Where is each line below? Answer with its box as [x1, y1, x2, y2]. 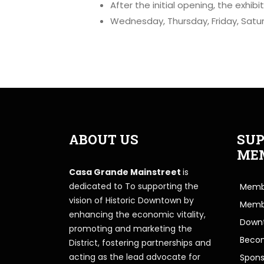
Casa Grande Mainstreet [69, 166, 183, 178]
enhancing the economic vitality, [69, 208, 206, 220]
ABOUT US [69, 130, 138, 148]
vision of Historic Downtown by [69, 194, 194, 206]
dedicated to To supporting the [69, 180, 199, 192]
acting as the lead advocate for [69, 250, 200, 263]
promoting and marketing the [69, 222, 192, 235]
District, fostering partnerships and [69, 236, 211, 249]
